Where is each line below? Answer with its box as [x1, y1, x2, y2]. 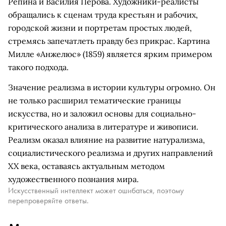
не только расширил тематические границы [8, 95, 181, 105]
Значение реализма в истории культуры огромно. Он [8, 82, 215, 92]
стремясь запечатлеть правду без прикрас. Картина [8, 36, 210, 46]
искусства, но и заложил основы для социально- [8, 108, 196, 119]
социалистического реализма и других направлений [8, 148, 213, 158]
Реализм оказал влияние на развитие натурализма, [8, 135, 205, 145]
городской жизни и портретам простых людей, [8, 23, 192, 33]
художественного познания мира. [8, 174, 139, 184]
